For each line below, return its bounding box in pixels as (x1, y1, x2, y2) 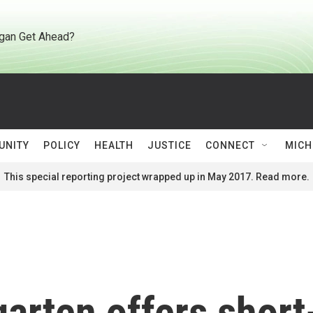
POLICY (43, 140, 80, 151)
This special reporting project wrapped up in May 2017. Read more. (3, 171, 310, 182)
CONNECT (205, 140, 255, 151)
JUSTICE (147, 140, 191, 151)
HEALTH (94, 140, 133, 151)
